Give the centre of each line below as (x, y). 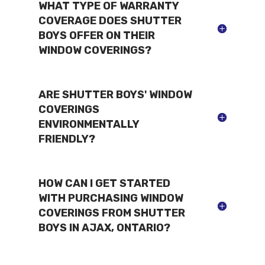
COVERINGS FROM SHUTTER (112, 213)
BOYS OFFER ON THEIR (96, 35)
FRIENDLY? (67, 139)
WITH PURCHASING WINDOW (111, 198)
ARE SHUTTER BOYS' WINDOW (115, 94)
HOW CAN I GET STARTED (104, 183)
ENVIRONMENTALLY (88, 124)
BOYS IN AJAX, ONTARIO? (104, 227)
